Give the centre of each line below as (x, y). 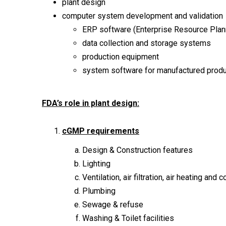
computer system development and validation (143, 16)
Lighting (96, 163)
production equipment (121, 56)
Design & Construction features (137, 150)
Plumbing (99, 191)
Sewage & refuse (113, 204)
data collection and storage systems (147, 43)
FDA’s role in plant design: (91, 103)
